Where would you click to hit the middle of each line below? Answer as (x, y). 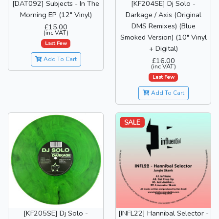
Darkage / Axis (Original (163, 15)
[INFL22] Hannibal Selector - (163, 213)
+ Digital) (163, 49)
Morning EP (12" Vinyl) (56, 15)
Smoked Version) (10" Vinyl (163, 37)
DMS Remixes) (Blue (163, 26)
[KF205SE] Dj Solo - (56, 213)
